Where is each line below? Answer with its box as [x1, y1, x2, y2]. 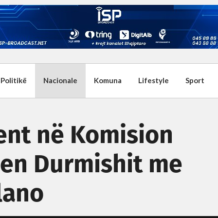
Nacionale [43, 76, 77, 85]
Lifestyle [138, 76, 169, 85]
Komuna [94, 76, 122, 85]
